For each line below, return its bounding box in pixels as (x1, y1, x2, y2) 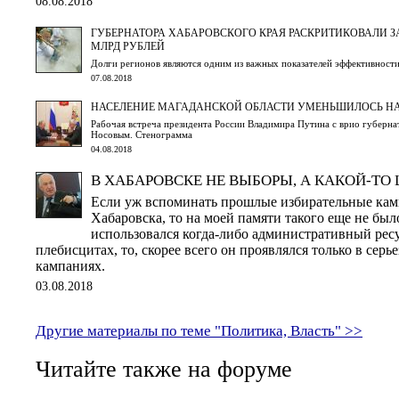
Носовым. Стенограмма (91, 128, 192, 140)
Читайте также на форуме (36, 355, 292, 382)
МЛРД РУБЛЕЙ (91, 39, 165, 53)
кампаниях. (36, 257, 105, 273)
